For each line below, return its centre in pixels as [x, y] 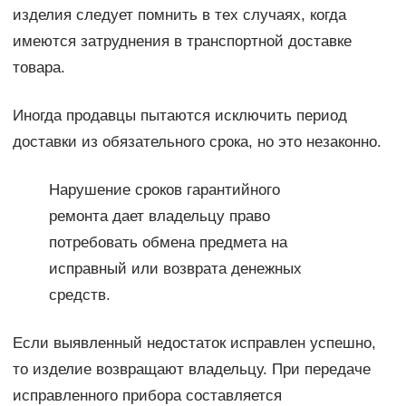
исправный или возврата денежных [175, 269]
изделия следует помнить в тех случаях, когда [179, 15]
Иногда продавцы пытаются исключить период [179, 116]
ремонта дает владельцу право [159, 217]
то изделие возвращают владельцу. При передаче [191, 370]
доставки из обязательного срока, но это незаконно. [197, 142]
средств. [79, 295]
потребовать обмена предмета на [168, 243]
